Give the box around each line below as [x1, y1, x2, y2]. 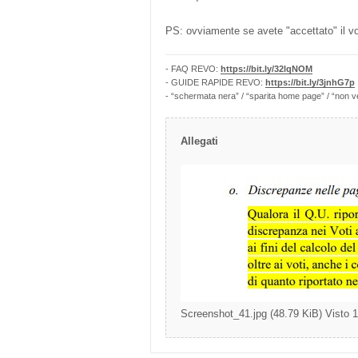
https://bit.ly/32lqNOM [221, 64, 312, 74]
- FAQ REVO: [165, 64, 221, 74]
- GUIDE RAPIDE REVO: [165, 78, 265, 87]
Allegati [181, 135, 218, 147]
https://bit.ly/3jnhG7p [265, 78, 355, 87]
